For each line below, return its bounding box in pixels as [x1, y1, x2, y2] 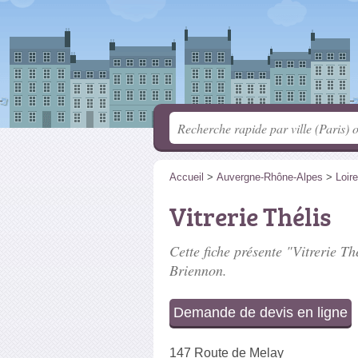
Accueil [169, 171, 204, 183]
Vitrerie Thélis [169, 199, 331, 234]
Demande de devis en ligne [173, 304, 348, 320]
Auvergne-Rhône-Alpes [217, 171, 323, 183]
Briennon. [169, 261, 227, 280]
